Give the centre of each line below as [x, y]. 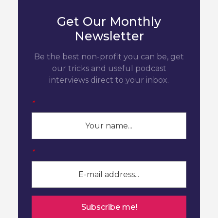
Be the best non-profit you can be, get [109, 56]
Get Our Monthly [109, 21]
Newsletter [109, 36]
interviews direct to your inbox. [109, 80]
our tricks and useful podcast [109, 68]
